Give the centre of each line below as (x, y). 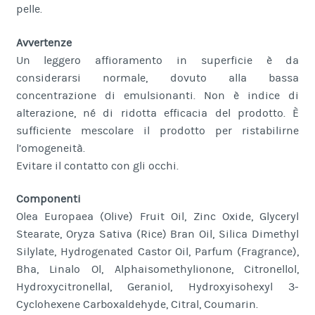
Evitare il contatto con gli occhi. (97, 166)
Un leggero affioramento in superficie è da (157, 60)
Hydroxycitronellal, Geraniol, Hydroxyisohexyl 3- (157, 287)
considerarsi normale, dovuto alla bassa (157, 78)
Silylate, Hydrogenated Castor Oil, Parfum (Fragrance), (157, 252)
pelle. (29, 9)
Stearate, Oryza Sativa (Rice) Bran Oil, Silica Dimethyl (157, 234)
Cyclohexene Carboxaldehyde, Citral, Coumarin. (137, 305)
